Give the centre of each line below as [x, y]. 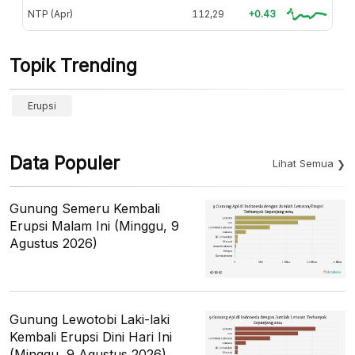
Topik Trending [73, 65]
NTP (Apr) [50, 13]
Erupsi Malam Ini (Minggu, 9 [94, 225]
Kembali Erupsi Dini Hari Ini [91, 336]
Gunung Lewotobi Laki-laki [90, 319]
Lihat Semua [303, 163]
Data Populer [65, 163]
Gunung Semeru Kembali [85, 208]
